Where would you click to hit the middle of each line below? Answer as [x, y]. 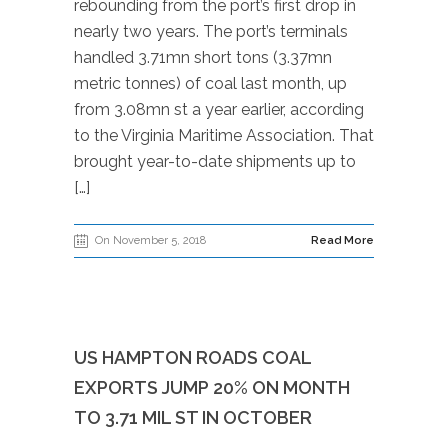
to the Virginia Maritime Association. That [224, 135]
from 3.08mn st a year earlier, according [219, 109]
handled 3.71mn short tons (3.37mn [203, 57]
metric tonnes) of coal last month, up [210, 83]
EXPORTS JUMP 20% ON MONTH [212, 387]
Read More [342, 240]
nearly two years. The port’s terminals [211, 31]
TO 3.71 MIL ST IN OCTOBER [193, 417]
